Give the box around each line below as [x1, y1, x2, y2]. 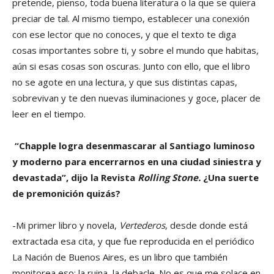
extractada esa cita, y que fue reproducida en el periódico [12, 234, 254, 247]
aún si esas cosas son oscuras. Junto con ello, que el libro [12, 59, 250, 72]
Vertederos [119, 218, 165, 231]
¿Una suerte [201, 171, 259, 183]
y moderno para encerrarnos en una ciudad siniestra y [12, 155, 261, 168]
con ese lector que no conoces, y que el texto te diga [12, 28, 236, 40]
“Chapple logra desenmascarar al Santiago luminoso [12, 139, 255, 152]
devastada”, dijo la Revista [12, 171, 138, 183]
